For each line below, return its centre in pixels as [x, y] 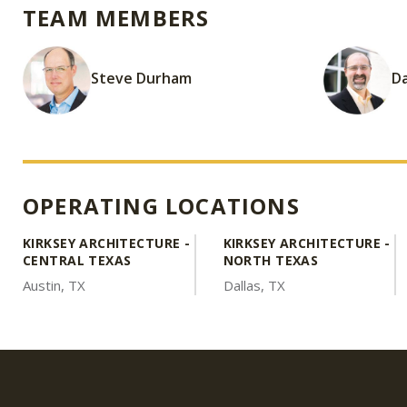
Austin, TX [54, 285]
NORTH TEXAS [271, 260]
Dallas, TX [254, 285]
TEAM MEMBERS [116, 18]
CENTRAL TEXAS [77, 260]
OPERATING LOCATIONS [161, 206]
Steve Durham [141, 78]
